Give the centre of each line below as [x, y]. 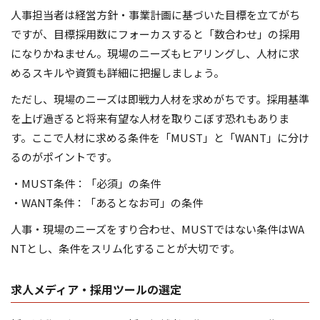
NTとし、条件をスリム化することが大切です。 [125, 249]
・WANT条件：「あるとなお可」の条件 [107, 203]
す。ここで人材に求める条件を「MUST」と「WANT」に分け [160, 138]
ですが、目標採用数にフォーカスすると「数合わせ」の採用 [155, 34]
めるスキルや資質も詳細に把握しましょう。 [117, 73]
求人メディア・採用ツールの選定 [96, 290]
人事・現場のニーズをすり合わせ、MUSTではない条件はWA [157, 229]
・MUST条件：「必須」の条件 [86, 184]
